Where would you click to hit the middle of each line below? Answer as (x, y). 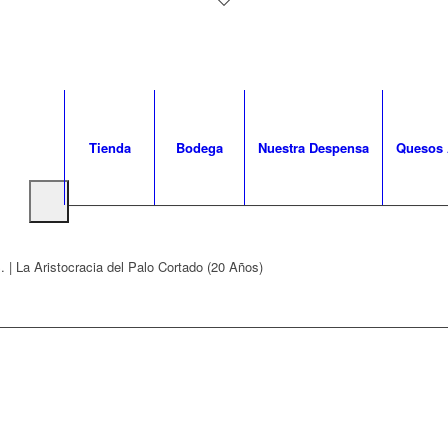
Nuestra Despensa (313, 147)
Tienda (109, 147)
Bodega (199, 147)
